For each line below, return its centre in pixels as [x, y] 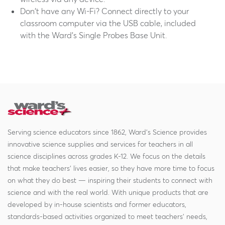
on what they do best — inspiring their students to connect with [110, 180]
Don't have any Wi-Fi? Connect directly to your [104, 11]
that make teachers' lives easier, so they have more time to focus [111, 168]
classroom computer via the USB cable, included [108, 23]
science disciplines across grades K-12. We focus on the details [106, 156]
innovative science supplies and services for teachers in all [100, 144]
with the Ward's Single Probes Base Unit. [94, 35]
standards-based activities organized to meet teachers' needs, [107, 216]
